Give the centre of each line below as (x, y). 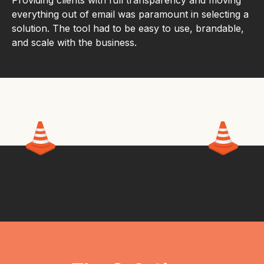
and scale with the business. (74, 43)
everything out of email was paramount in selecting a (130, 14)
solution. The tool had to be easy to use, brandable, (128, 29)
